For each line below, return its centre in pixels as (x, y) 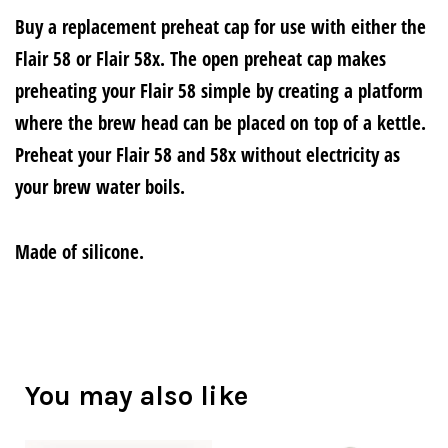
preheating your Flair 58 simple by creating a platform (219, 91)
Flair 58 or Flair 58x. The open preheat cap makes (200, 59)
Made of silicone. (79, 252)
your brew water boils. (100, 187)
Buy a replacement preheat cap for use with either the (220, 27)
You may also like (136, 395)
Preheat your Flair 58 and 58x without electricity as (207, 155)
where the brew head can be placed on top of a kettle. (220, 123)
